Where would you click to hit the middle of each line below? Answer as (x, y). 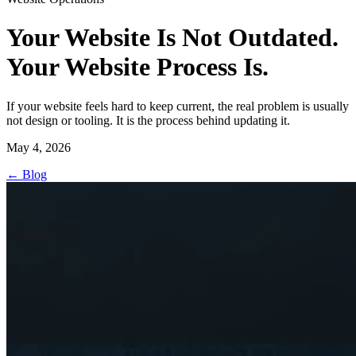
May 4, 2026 (39, 147)
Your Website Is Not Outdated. (172, 38)
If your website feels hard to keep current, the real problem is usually (178, 106)
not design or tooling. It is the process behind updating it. (148, 120)
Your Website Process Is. (137, 67)
